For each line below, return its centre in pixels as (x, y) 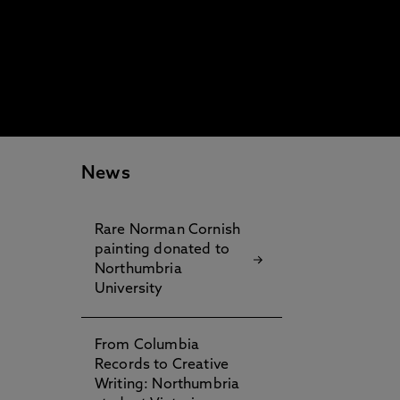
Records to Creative (162, 365)
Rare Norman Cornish (168, 230)
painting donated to (162, 250)
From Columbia (147, 346)
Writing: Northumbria (167, 385)
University (129, 289)
